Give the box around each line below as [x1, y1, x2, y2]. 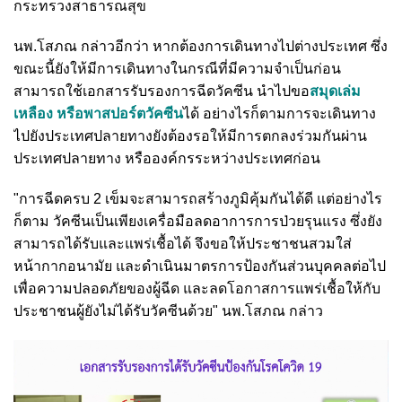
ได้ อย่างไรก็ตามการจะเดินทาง [183, 105, 376, 121]
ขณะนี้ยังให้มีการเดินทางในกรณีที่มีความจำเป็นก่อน [13, 60, 341, 76]
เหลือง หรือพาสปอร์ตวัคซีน [13, 105, 183, 121]
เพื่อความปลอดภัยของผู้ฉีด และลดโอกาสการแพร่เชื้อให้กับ [13, 280, 380, 296]
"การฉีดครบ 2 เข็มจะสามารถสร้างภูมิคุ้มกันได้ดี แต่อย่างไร [13, 190, 382, 206]
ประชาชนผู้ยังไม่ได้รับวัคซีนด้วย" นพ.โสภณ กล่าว [13, 302, 323, 319]
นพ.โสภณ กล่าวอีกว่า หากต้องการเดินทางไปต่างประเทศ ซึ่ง [13, 38, 388, 54]
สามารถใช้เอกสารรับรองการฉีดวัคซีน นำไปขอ [13, 83, 310, 99]
